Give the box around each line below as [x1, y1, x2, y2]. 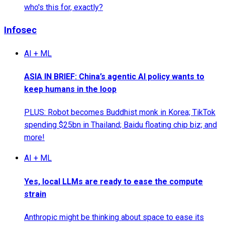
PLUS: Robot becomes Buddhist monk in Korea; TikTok [24, 107, 215, 118]
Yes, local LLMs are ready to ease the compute [24, 176, 203, 186]
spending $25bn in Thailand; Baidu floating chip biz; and [24, 120, 217, 130]
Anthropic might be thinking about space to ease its [24, 212, 204, 222]
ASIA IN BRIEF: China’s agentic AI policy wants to [24, 72, 204, 82]
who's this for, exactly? [24, 3, 103, 13]
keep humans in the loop [24, 84, 117, 94]
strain [24, 189, 46, 199]
